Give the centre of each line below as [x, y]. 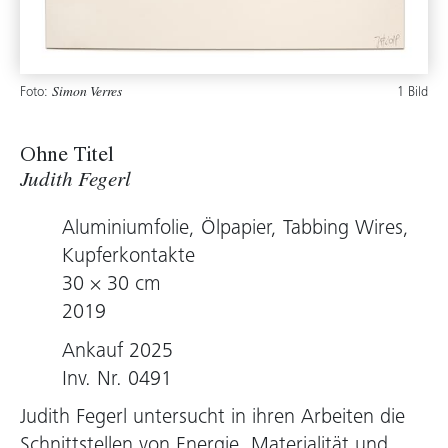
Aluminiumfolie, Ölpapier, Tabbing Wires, [235, 229]
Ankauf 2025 [117, 352]
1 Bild [412, 93]
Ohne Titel [67, 157]
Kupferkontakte [128, 257]
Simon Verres [87, 93]
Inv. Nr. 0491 [117, 380]
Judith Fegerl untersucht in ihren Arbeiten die [212, 418]
